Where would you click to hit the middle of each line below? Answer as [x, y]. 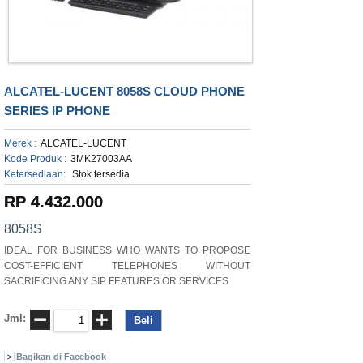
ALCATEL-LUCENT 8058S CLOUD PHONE [124, 91]
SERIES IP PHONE [57, 111]
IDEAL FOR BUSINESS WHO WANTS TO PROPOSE [127, 250]
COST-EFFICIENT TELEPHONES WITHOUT [127, 266]
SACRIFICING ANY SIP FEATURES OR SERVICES [116, 281]
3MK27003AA [101, 159]
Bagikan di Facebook [61, 357]
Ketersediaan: [35, 174]
